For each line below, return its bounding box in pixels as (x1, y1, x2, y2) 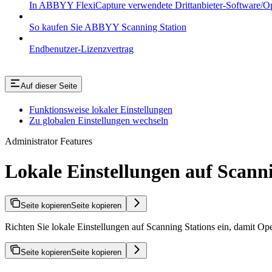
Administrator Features (5, 136, 92, 147)
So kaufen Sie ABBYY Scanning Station (29, 21, 186, 32)
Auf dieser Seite (21, 81, 77, 91)
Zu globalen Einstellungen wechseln (29, 115, 168, 126)
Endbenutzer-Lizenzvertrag (29, 43, 134, 54)
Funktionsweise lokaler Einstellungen (29, 104, 172, 115)
